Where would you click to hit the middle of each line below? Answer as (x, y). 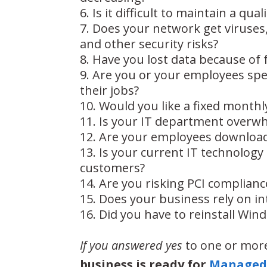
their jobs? (110, 90)
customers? (113, 167)
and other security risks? (149, 44)
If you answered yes (131, 245)
